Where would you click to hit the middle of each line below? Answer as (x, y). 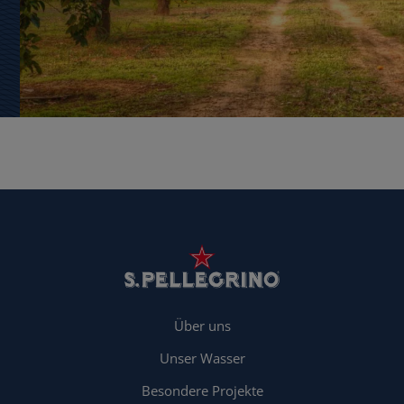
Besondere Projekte (202, 391)
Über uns (202, 326)
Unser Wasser (202, 358)
